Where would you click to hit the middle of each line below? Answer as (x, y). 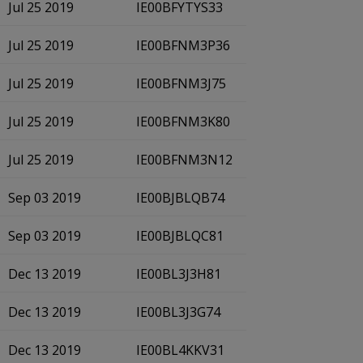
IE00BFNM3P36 (183, 45)
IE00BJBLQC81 (180, 236)
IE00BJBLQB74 (180, 198)
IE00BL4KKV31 (180, 350)
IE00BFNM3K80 (183, 122)
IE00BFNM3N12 (184, 160)
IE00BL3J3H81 (179, 274)
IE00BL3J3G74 (178, 312)
